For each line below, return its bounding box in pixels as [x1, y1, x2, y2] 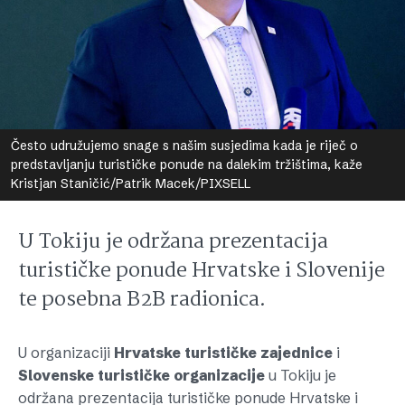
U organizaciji [18, 344, 114, 362]
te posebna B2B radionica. [18, 284, 266, 316]
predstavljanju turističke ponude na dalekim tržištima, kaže [11, 156, 363, 173]
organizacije [174, 366, 265, 384]
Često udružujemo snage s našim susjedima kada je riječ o [11, 137, 358, 154]
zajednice [260, 344, 333, 362]
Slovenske [18, 366, 94, 384]
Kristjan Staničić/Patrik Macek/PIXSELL [11, 175, 250, 192]
